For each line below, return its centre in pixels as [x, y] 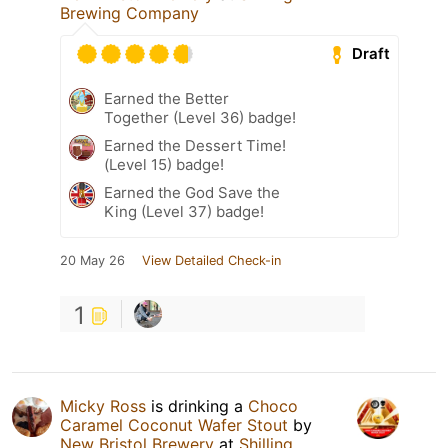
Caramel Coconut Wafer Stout [174, 424]
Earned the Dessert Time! [195, 145]
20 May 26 [92, 260]
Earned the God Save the [192, 192]
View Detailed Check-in [211, 260]
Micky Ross [103, 405]
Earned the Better [166, 98]
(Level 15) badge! [164, 164]
